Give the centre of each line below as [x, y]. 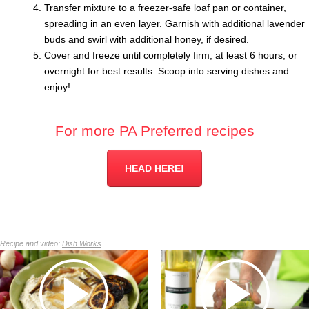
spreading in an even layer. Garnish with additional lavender [175, 24]
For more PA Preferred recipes [154, 131]
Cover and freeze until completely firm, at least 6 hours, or [171, 56]
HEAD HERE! [154, 169]
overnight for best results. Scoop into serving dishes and [167, 71]
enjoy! [57, 87]
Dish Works [82, 244]
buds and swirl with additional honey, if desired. [147, 40]
